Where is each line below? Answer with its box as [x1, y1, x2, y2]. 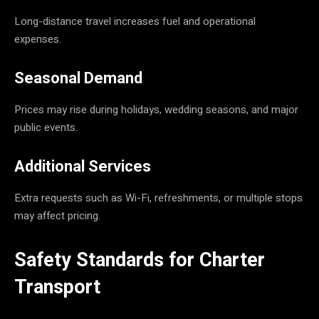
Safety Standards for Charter [14, 248, 265, 271]
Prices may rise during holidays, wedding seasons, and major [14, 101, 298, 117]
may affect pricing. [14, 207, 100, 224]
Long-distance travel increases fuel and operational [14, 13, 256, 29]
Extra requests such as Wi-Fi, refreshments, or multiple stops [14, 189, 303, 206]
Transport [14, 275, 100, 298]
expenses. [14, 31, 61, 47]
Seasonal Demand [14, 68, 142, 87]
